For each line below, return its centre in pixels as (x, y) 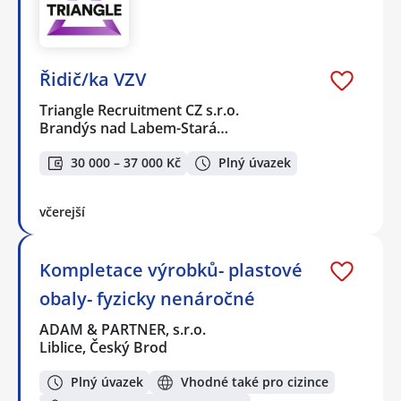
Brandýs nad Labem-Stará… (134, 128)
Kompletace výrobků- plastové (171, 269)
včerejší (62, 211)
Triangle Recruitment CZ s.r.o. (140, 111)
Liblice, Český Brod (103, 347)
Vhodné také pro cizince (255, 382)
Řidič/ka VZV (93, 80)
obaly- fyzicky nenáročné (147, 298)
